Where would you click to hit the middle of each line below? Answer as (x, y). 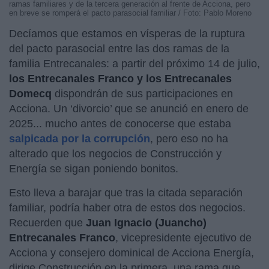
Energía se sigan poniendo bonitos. (94, 168)
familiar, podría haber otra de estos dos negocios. (127, 207)
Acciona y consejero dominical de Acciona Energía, (131, 252)
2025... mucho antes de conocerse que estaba (120, 123)
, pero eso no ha (189, 138)
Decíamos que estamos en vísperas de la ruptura (127, 33)
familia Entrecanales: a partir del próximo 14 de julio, (134, 63)
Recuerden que (47, 222)
